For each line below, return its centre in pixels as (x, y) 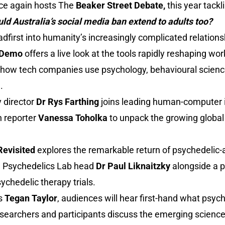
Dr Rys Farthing (69, 102)
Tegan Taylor (31, 198)
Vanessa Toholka (74, 118)
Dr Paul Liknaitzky (134, 166)
